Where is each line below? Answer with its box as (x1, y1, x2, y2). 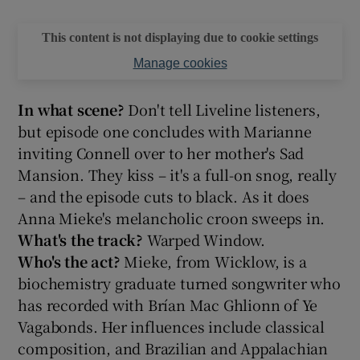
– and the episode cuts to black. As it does (18, 185, 309, 207)
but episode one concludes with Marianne (18, 120, 312, 141)
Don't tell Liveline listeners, (124, 98, 321, 120)
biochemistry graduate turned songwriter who (18, 272, 341, 293)
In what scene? (18, 98, 125, 120)
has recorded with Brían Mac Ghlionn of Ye (18, 293, 318, 315)
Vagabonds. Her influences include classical (18, 315, 325, 337)
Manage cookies (133, 55, 227, 70)
